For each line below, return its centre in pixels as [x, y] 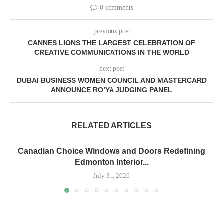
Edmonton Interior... [111, 162]
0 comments [116, 7]
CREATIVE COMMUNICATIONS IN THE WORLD [111, 52]
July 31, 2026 [111, 175]
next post [111, 68]
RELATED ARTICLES [111, 125]
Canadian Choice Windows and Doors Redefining [111, 151]
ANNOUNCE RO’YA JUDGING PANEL [111, 89]
